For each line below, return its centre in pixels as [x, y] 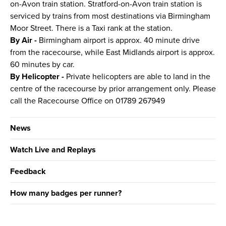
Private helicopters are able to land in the [137, 77]
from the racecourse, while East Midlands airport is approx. [112, 53]
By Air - [23, 41]
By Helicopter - [37, 77]
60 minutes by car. [42, 65]
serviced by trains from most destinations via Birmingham [110, 16]
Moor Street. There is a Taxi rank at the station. [91, 29]
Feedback [28, 172]
